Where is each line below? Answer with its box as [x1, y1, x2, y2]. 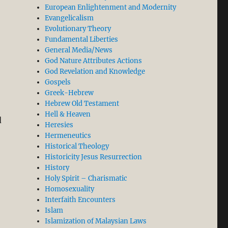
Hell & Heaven [45, 110, 91, 119]
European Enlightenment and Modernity [45, 3, 177, 12]
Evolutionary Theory [45, 24, 111, 34]
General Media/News [45, 46, 113, 55]
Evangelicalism [45, 14, 94, 23]
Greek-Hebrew [45, 89, 94, 98]
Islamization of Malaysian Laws [45, 217, 147, 226]
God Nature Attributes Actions [45, 56, 142, 66]
